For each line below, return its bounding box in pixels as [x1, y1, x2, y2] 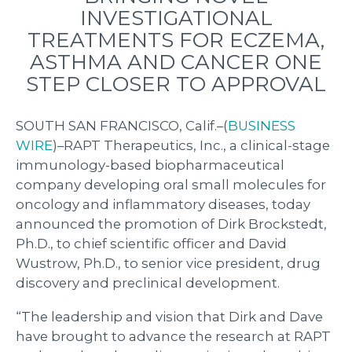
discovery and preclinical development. [16, 274, 280, 291]
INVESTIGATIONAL [79, 5, 273, 31]
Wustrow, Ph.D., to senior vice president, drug [16, 255, 321, 271]
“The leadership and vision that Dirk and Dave [16, 308, 323, 324]
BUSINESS [228, 117, 295, 134]
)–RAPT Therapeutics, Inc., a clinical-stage [53, 137, 330, 153]
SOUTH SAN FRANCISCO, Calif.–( [16, 117, 228, 134]
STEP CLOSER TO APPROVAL [26, 71, 326, 97]
